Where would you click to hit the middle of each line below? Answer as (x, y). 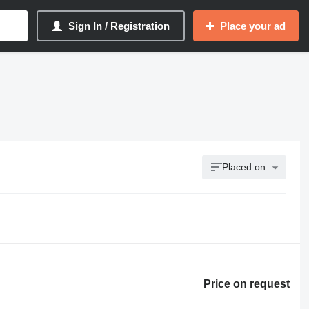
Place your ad (253, 26)
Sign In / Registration (119, 26)
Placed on (244, 167)
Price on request (247, 284)
